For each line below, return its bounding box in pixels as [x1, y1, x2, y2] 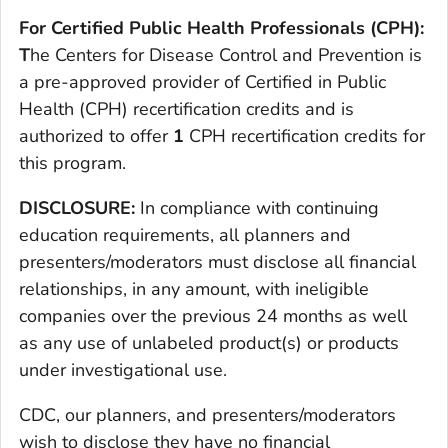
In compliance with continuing [135, 196, 379, 221]
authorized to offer [19, 124, 173, 149]
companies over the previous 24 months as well [19, 304, 407, 329]
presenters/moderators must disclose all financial [19, 250, 416, 275]
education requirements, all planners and [19, 223, 351, 248]
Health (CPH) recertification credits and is [19, 97, 354, 122]
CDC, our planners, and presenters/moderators [19, 403, 396, 428]
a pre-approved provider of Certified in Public [19, 70, 386, 95]
